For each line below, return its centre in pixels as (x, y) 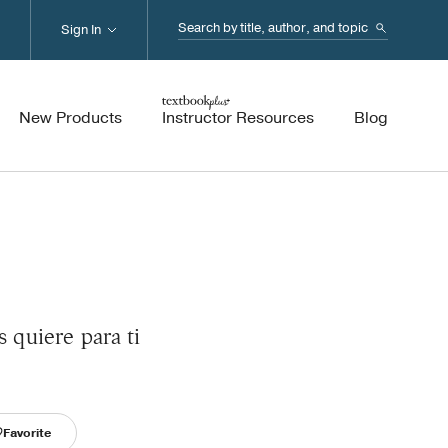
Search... (211, 27)
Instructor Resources (238, 118)
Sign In (81, 30)
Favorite (27, 433)
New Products (70, 118)
